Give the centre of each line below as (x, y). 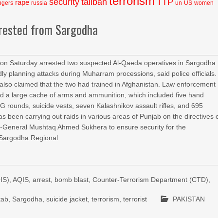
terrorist (135, 199)
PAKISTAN (189, 199)
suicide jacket (67, 199)
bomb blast (72, 180)
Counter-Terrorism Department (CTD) (151, 180)
